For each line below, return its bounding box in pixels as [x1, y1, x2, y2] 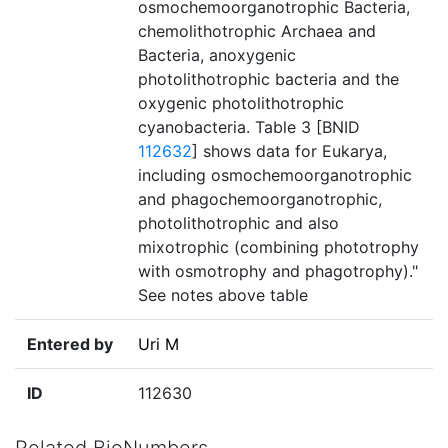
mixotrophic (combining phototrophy [138, 237, 419, 258]
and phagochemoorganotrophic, [138, 189, 382, 210]
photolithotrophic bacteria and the [138, 69, 399, 90]
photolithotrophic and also [138, 213, 339, 234]
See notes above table [138, 285, 308, 306]
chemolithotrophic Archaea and [138, 21, 376, 42]
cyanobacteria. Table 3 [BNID [138, 117, 360, 138]
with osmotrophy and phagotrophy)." [138, 261, 418, 282]
